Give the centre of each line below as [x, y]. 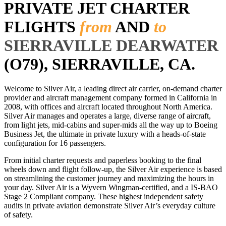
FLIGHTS [42, 26]
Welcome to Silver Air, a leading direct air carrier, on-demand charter [113, 89]
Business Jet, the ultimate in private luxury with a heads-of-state [105, 134]
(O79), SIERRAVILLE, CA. [100, 64]
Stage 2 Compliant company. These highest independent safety [104, 197]
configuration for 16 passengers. [55, 143]
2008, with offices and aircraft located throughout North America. [108, 107]
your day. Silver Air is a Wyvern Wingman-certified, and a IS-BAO [111, 188]
